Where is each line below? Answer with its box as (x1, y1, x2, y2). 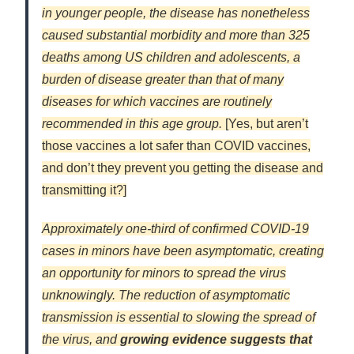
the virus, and (42, 333, 120, 347)
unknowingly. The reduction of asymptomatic (42, 288, 290, 303)
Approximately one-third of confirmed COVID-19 (42, 222, 309, 236)
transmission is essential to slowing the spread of (42, 311, 315, 325)
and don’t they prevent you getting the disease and (42, 161, 323, 175)
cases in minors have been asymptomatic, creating (42, 244, 324, 258)
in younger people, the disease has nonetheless (42, 6, 310, 21)
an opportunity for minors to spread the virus (42, 266, 286, 281)
